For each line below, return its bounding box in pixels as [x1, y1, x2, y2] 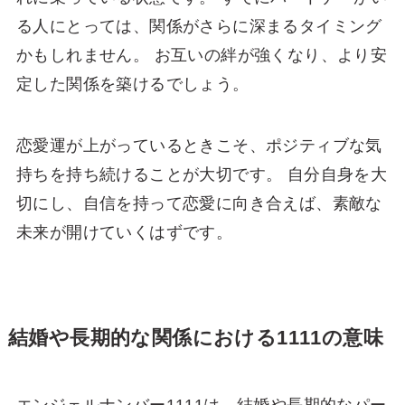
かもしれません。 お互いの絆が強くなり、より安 [15, 46, 388, 65]
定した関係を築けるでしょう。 [15, 75, 250, 94]
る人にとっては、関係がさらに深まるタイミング [15, 17, 382, 36]
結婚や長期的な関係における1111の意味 [7, 327, 384, 350]
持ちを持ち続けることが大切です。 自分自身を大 [15, 165, 388, 184]
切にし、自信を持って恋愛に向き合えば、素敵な [15, 194, 382, 213]
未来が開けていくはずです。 [15, 223, 233, 242]
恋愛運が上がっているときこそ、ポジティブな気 [15, 137, 382, 155]
